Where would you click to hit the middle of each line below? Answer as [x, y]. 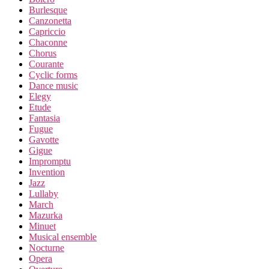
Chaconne [48, 42]
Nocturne [47, 247]
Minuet [42, 226]
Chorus [43, 53]
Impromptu [50, 161]
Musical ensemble [63, 237]
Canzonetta [50, 20]
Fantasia [44, 118]
